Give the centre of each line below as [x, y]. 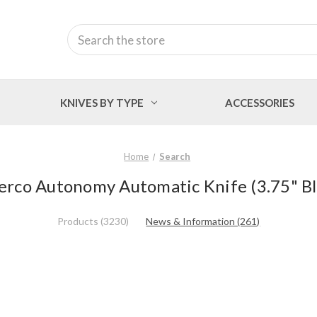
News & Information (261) [203, 221]
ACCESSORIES [259, 102]
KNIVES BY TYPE [102, 102]
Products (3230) [93, 221]
